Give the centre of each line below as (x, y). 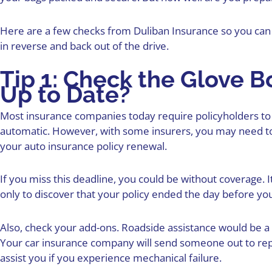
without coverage (222, 179)
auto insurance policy (74, 146)
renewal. (145, 146)
